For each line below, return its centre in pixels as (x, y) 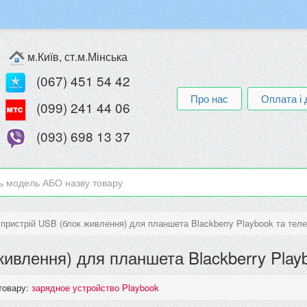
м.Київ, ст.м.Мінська (76, 57)
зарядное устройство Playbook (95, 287)
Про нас (209, 98)
